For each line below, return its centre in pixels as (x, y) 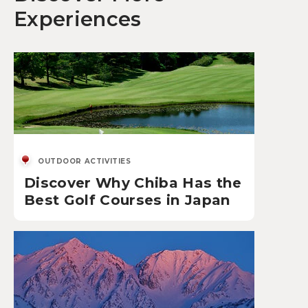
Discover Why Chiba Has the (133, 183)
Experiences (78, 19)
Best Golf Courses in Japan (128, 200)
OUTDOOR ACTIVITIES (85, 162)
